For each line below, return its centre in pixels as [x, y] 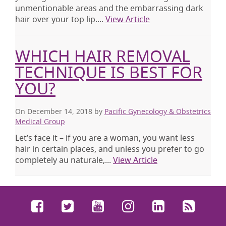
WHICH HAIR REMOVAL [103, 56]
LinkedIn [195, 206]
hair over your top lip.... [60, 19]
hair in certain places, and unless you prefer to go [110, 149]
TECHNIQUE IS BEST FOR [109, 72]
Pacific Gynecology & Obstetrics [158, 111]
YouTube [135, 206]
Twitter [100, 206]
